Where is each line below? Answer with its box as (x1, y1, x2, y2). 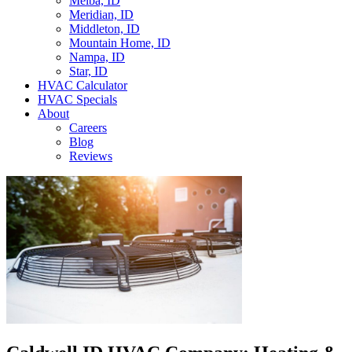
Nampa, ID (69, 50, 125, 64)
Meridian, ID (69, 8, 134, 21)
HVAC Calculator (38, 79, 127, 92)
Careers (69, 121, 107, 134)
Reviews (69, 149, 112, 163)
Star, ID (69, 64, 108, 78)
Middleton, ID (69, 22, 140, 35)
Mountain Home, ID (69, 36, 170, 49)
